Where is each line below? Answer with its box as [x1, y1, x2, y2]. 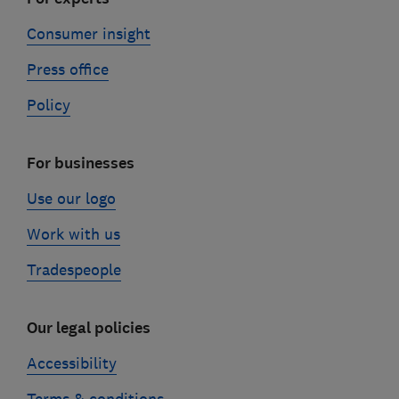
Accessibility [26, 354, 117, 374]
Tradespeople [26, 260, 121, 281]
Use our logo [26, 189, 116, 209]
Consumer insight [26, 24, 151, 45]
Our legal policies [26, 318, 151, 339]
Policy [26, 95, 70, 116]
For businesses [26, 153, 134, 175]
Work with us [26, 224, 120, 245]
